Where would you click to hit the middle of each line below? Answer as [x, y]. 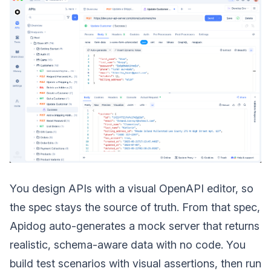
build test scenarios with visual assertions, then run [135, 263]
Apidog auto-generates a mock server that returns [135, 226]
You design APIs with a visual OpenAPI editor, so [132, 188]
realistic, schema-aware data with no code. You [128, 245]
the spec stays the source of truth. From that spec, [135, 207]
